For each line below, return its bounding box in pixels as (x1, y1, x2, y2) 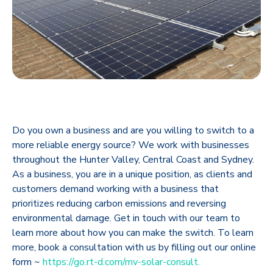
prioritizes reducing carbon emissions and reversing (12, 197, 226, 211)
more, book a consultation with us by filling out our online (12, 241, 256, 255)
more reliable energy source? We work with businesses (12, 138, 249, 152)
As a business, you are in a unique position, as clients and (12, 168, 252, 182)
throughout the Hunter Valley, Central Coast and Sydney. (12, 153, 254, 167)
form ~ (12, 255, 43, 269)
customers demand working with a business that (12, 182, 219, 196)
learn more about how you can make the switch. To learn (12, 226, 253, 240)
